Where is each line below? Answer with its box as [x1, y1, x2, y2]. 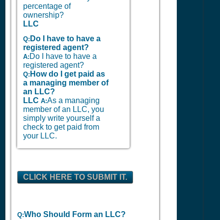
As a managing [47, 96, 100, 105]
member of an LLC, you [23, 105, 104, 113]
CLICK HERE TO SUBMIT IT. [23, 173, 127, 181]
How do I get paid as [30, 70, 105, 78]
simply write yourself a [23, 114, 100, 122]
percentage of [23, 2, 71, 10]
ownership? [23, 11, 64, 19]
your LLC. [23, 132, 57, 140]
